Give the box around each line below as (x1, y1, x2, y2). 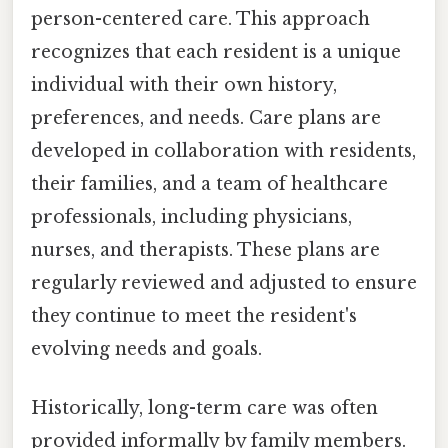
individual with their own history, (31, 73, 337, 96)
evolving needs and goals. (31, 337, 262, 360)
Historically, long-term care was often (31, 397, 378, 420)
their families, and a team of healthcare (31, 172, 388, 195)
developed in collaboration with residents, (31, 139, 416, 162)
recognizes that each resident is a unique (31, 40, 401, 63)
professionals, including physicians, (31, 205, 352, 228)
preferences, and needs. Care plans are (31, 106, 381, 129)
